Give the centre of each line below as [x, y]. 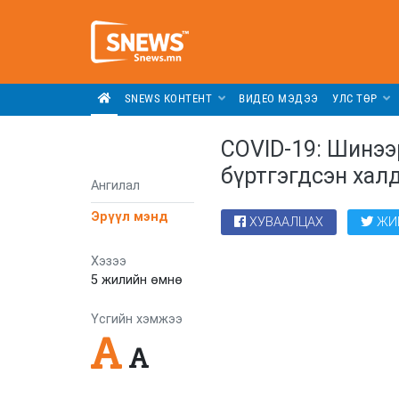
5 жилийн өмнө [137, 280]
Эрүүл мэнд [130, 217]
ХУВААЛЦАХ [287, 223]
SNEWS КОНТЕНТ [170, 99]
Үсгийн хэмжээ [137, 319]
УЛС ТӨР [357, 99]
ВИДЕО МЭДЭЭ [279, 99]
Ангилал [115, 186]
